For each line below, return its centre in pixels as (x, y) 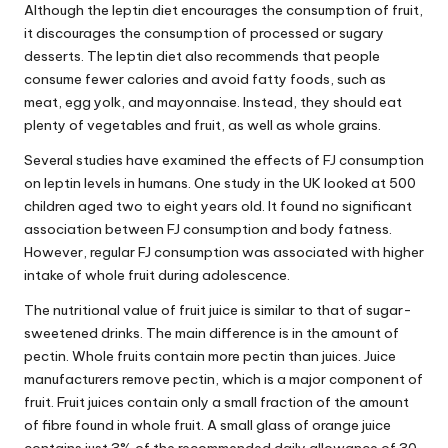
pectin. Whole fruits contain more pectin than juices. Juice (210, 355)
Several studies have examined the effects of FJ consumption (224, 159)
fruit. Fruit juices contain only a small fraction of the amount (216, 401)
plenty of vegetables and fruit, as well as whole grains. (202, 124)
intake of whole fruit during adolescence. (157, 274)
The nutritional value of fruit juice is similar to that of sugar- (218, 309)
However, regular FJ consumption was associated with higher (224, 251)
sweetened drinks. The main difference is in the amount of (211, 332)
